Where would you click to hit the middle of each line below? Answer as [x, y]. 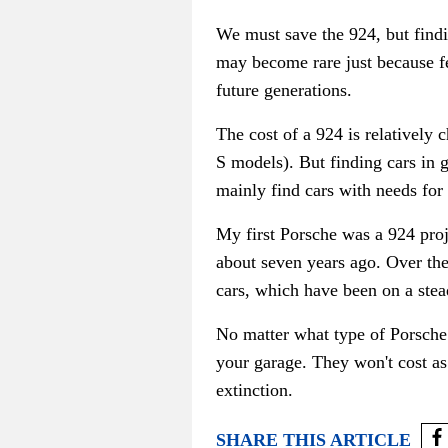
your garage [259, 362]
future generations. [284, 90]
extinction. [254, 390]
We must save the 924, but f [318, 34]
